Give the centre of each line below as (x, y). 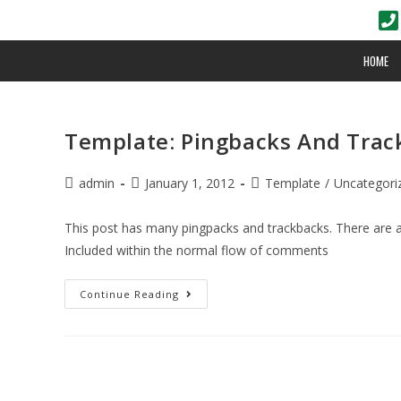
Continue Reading (129, 294)
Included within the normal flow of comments (196, 250)
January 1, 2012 (190, 183)
